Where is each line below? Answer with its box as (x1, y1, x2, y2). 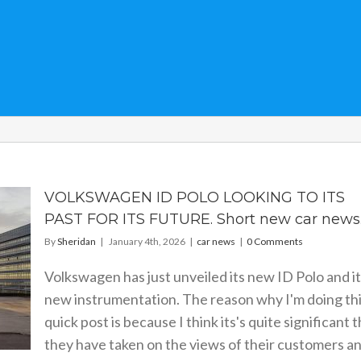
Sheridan (56, 235, 96, 247)
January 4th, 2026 (108, 235, 185, 247)
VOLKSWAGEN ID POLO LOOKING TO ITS (44, 189, 345, 206)
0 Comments (246, 235, 303, 247)
